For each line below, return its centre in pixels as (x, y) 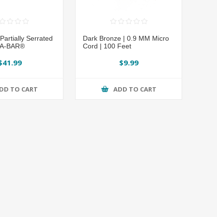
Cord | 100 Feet (107, 46)
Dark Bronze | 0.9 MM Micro (126, 39)
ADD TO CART (135, 89)
